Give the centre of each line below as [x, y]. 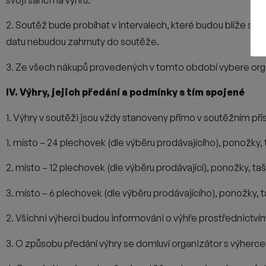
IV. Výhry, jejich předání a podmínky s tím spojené [125, 92]
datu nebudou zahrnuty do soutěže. [83, 42]
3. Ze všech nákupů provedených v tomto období [112, 67]
